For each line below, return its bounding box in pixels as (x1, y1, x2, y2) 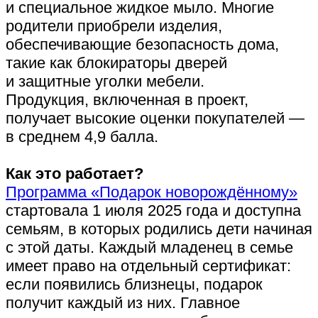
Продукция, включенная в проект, (6, 91, 248, 109)
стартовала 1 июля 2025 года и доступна (6, 202, 301, 220)
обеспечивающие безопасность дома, (6, 35, 279, 54)
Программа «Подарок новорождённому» (6, 183, 297, 202)
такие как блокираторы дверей (6, 54, 227, 72)
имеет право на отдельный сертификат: (6, 257, 291, 275)
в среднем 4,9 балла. (6, 128, 158, 146)
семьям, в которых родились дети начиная (6, 220, 312, 238)
